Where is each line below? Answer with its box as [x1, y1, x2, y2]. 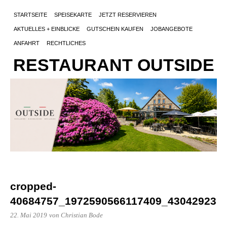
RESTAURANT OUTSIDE [13, 56, 214, 74]
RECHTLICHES [47, 40, 86, 46]
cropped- [10, 180, 56, 192]
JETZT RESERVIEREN [99, 12, 157, 18]
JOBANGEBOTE [150, 26, 193, 32]
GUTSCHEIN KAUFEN [87, 26, 143, 32]
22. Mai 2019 [10, 211, 47, 219]
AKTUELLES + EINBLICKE [14, 26, 80, 32]
